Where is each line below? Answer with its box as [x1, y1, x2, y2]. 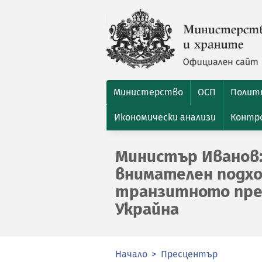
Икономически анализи [114, 112, 216, 123]
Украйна [115, 199, 179, 219]
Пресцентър [161, 249, 218, 260]
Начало [115, 249, 147, 260]
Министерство [113, 87, 183, 98]
